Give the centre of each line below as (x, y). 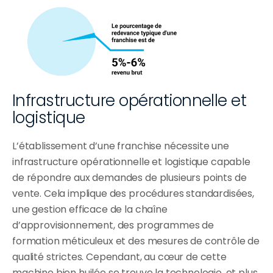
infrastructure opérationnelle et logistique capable (131, 161)
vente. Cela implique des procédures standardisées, (133, 193)
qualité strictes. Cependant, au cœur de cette (119, 257)
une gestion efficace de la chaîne (90, 209)
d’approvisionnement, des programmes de (113, 225)
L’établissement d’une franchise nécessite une (121, 146)
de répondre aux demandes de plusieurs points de (129, 177)
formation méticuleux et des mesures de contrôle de (136, 241)
